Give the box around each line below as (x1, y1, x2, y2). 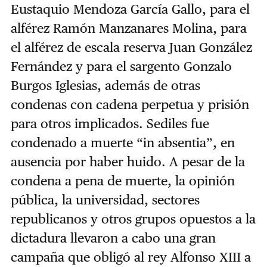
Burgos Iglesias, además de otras (10, 77, 200, 93)
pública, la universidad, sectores (10, 191, 200, 207)
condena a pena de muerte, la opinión (10, 172, 235, 188)
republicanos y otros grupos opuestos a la (10, 210, 256, 226)
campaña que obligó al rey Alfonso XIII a (10, 249, 251, 265)
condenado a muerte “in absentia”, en (10, 134, 235, 150)
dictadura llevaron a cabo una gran (10, 229, 216, 246)
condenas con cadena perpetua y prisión (10, 96, 249, 112)
